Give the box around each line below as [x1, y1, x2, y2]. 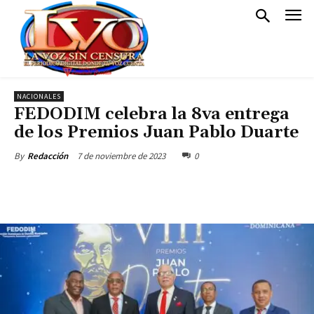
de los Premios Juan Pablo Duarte [14, 122, 299, 143]
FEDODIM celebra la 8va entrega [14, 104, 289, 125]
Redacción [27, 150, 68, 162]
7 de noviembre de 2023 [77, 149, 165, 162]
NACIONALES [17, 92, 61, 101]
